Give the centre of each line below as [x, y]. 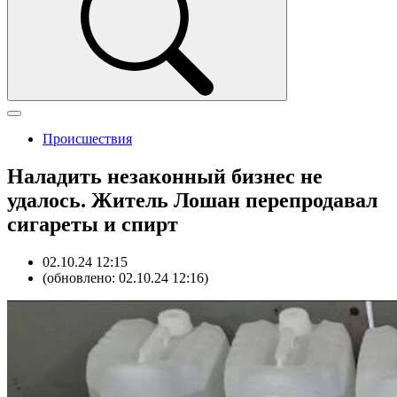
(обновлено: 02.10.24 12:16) [125, 277]
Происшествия [87, 139]
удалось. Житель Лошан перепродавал [192, 200]
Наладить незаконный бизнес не [165, 176]
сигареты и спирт [93, 224]
